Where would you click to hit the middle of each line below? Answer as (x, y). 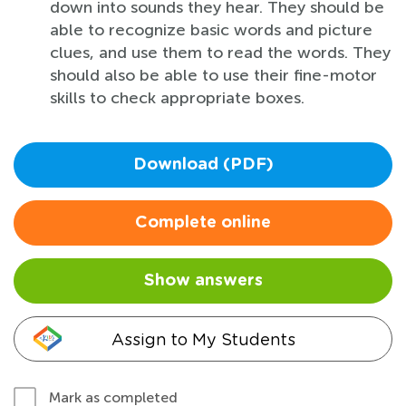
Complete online (203, 222)
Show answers (203, 280)
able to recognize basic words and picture (211, 29)
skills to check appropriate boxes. (177, 97)
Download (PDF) (203, 164)
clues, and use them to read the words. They (220, 52)
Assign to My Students (203, 339)
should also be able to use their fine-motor (213, 75)
